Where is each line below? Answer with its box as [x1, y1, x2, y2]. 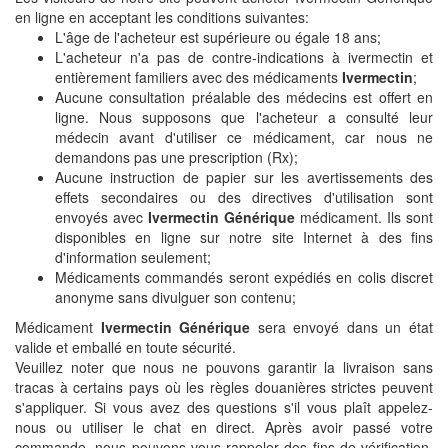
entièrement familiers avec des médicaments [55, 66, 342, 87]
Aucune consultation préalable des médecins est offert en [55, 86, 433, 107]
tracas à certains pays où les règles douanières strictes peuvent [15, 376, 433, 397]
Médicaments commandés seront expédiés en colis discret [55, 266, 433, 287]
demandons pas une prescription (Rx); [55, 146, 298, 167]
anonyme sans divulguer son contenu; [55, 286, 296, 307]
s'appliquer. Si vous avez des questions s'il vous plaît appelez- [15, 396, 433, 417]
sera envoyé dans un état [250, 316, 434, 337]
